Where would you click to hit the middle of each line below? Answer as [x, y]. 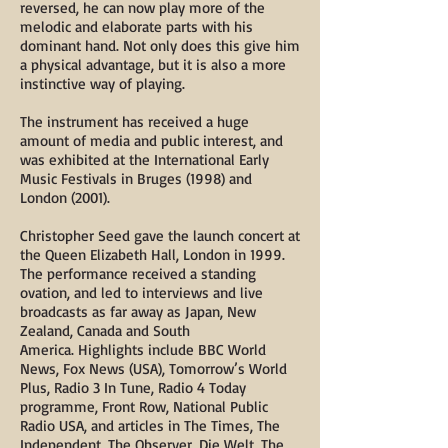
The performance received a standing [138, 273]
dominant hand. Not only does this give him [160, 45]
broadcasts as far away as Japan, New [138, 311]
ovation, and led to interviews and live [141, 292]
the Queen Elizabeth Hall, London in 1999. [152, 254]
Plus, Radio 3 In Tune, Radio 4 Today [133, 387]
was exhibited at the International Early [144, 159]
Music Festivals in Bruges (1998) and [136, 178]
